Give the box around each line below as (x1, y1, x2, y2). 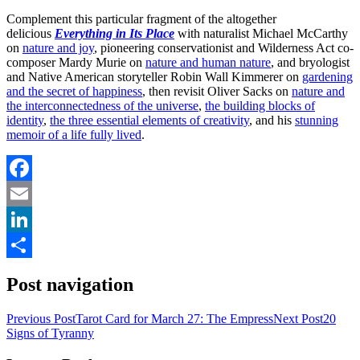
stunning (295, 113, 338, 128)
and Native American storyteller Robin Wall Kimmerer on (6, 70, 302, 84)
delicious (6, 27, 55, 41)
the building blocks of (205, 99, 315, 113)
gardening (302, 70, 353, 84)
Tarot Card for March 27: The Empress (76, 312, 273, 326)
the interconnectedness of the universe (6, 99, 198, 113)
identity (6, 113, 43, 128)
